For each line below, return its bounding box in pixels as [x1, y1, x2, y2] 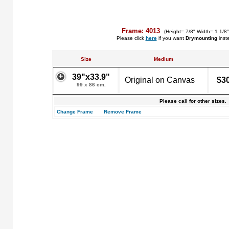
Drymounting [185, 35, 217, 41]
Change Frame [57, 109, 93, 114]
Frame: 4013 [122, 27, 162, 35]
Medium [153, 56, 173, 62]
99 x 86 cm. [76, 82, 106, 87]
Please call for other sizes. [159, 98, 226, 104]
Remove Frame [104, 109, 142, 114]
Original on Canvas [125, 76, 195, 84]
